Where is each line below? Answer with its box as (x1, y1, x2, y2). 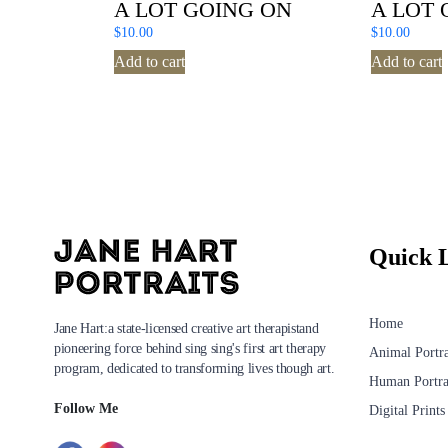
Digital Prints (369, 402, 445, 418)
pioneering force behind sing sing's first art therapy (54, 340, 327, 356)
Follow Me (54, 400, 118, 416)
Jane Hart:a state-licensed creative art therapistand (54, 320, 319, 336)
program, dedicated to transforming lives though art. (54, 360, 335, 376)
